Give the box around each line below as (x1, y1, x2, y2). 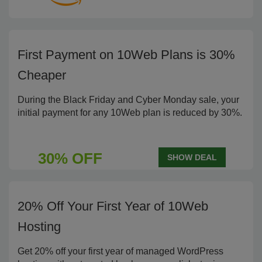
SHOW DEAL (167, 153, 217, 162)
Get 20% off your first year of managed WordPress (18, 246, 223, 256)
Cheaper (18, 68, 66, 82)
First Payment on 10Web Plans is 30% (18, 47, 235, 62)
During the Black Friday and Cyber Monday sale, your (18, 95, 239, 105)
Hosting (18, 219, 61, 234)
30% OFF (37, 150, 102, 167)
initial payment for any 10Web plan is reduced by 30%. (18, 108, 242, 118)
